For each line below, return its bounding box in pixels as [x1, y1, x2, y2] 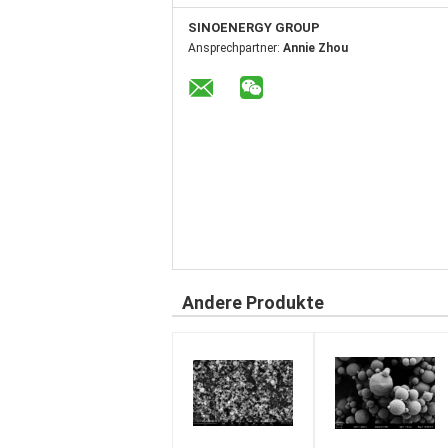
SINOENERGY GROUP [188, 20, 320, 35]
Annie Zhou [283, 41, 348, 55]
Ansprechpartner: [188, 41, 283, 55]
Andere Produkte [182, 292, 324, 313]
